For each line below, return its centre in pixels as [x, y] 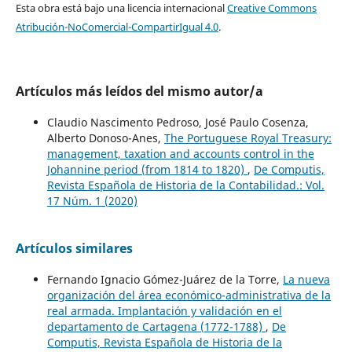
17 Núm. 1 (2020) [92, 200]
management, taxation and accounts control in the [180, 153]
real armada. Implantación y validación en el [164, 310]
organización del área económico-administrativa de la [189, 295]
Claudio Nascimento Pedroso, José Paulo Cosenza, [178, 122]
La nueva [306, 279]
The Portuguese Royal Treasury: [247, 137]
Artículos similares [74, 248]
